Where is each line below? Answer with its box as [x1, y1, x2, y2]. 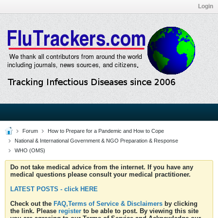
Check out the [10, 200, 54, 207]
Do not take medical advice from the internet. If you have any [10, 163, 193, 171]
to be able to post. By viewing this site [81, 207, 199, 215]
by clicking [163, 200, 198, 207]
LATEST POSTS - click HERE [10, 185, 98, 193]
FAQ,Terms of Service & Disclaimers [54, 200, 163, 207]
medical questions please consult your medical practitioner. [10, 171, 191, 178]
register [58, 207, 81, 215]
